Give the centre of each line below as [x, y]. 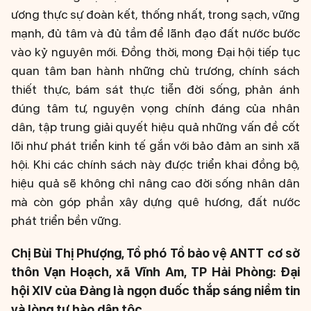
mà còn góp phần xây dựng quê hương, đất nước [155, 202]
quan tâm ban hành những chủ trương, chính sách [155, 71]
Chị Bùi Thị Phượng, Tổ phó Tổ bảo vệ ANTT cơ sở [155, 253]
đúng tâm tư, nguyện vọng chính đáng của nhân [155, 108]
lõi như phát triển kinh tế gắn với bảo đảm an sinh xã [155, 146]
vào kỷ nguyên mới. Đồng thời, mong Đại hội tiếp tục [155, 52]
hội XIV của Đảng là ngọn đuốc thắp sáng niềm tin [155, 291]
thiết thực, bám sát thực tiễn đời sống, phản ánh [155, 90]
